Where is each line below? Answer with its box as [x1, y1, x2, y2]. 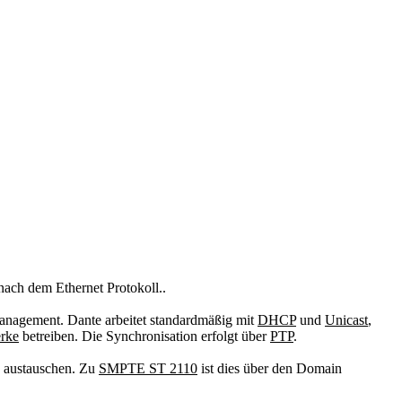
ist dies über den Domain [197, 361, 342, 376]
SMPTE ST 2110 [99, 361, 197, 376]
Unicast [325, 312, 368, 328]
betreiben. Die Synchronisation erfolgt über [19, 328, 270, 344]
